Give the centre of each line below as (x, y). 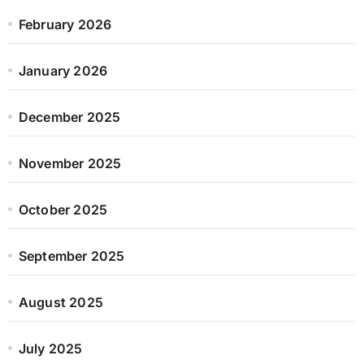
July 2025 (50, 348)
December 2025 (69, 117)
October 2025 (63, 209)
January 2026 (63, 70)
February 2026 (65, 24)
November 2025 (70, 163)
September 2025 (71, 256)
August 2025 (61, 302)
